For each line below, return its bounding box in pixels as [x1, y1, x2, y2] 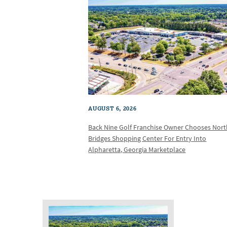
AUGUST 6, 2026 [88, 104, 137, 112]
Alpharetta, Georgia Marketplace [88, 144, 186, 155]
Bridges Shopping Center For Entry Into [88, 133, 207, 143]
